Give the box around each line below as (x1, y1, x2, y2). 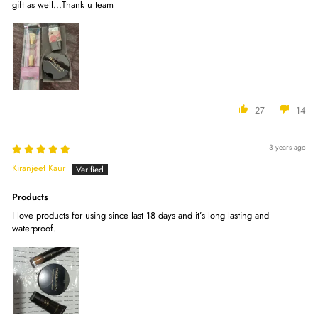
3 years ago (269, 142, 306, 153)
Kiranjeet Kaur (12, 161, 65, 175)
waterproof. (12, 221, 56, 236)
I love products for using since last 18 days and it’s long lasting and (12, 209, 269, 223)
